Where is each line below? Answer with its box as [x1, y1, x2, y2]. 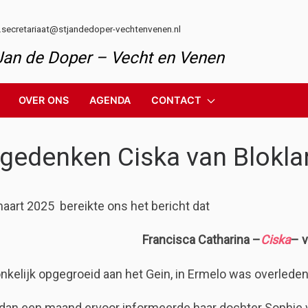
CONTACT [151, 93, 204, 106]
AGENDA [89, 93, 131, 106]
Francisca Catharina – [142, 232, 261, 247]
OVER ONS [19, 93, 69, 106]
